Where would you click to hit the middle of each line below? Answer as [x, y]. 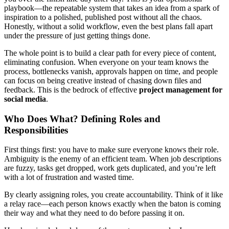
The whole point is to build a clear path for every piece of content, [110, 53]
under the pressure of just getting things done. [77, 35]
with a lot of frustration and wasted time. [69, 177]
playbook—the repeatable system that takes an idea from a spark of [112, 8]
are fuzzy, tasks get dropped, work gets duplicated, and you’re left [110, 168]
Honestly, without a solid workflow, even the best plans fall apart [108, 26]
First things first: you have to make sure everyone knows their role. [111, 150]
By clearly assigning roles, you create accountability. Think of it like [113, 195]
